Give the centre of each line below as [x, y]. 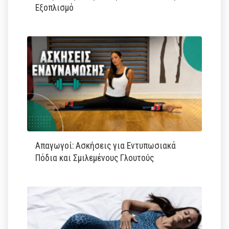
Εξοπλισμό [55, 8]
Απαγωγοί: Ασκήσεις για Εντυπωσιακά [106, 145]
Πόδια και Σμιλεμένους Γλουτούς [95, 158]
